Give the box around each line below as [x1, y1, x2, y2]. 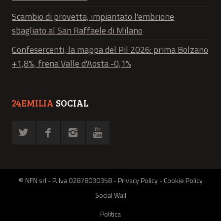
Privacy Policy [117, 175, 158, 186]
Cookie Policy [163, 175, 203, 186]
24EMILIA [12, 97, 54, 110]
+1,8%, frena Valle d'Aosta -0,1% [12, 57, 131, 71]
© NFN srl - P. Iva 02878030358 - [18, 175, 118, 186]
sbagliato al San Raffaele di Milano [12, 23, 143, 37]
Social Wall [95, 190, 126, 201]
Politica [100, 209, 121, 220]
